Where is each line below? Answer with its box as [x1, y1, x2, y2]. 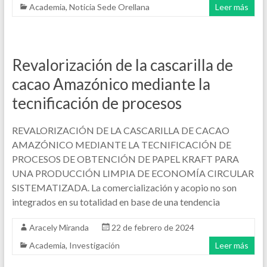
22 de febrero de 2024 [111, 222, 194, 232]
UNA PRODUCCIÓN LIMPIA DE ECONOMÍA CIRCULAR [11, 167, 254, 179]
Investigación [69, 240, 120, 250]
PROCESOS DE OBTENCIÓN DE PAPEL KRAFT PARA [11, 153, 239, 164]
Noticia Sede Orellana [69, 2, 150, 12]
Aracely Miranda [29, 222, 89, 232]
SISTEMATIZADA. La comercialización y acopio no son [11, 182, 237, 193]
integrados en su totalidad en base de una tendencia [11, 196, 220, 207]
